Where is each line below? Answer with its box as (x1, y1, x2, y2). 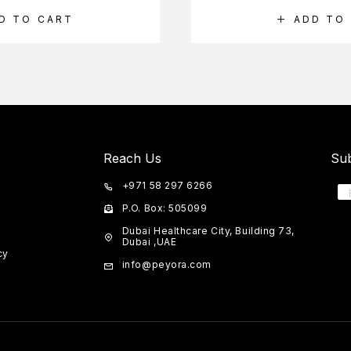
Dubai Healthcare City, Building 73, (121, 225, 295, 237)
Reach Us (103, 150, 161, 167)
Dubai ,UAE (121, 236, 177, 248)
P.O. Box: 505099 (121, 202, 208, 215)
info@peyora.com (121, 259, 212, 271)
